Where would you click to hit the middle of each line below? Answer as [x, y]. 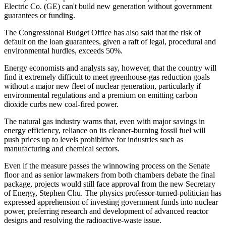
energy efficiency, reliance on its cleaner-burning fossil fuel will [105, 130]
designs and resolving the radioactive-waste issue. [83, 220]
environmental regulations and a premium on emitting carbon [101, 95]
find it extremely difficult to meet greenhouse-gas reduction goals [107, 77]
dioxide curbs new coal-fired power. [61, 104]
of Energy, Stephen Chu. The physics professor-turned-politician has [113, 193]
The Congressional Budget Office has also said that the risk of [102, 32]
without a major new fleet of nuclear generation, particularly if [102, 86]
